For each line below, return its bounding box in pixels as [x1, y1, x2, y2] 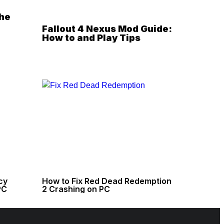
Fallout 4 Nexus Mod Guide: [41, 23, 172, 34]
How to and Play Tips [41, 32, 140, 43]
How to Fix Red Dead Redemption [41, 176, 171, 186]
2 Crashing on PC [41, 184, 110, 194]
